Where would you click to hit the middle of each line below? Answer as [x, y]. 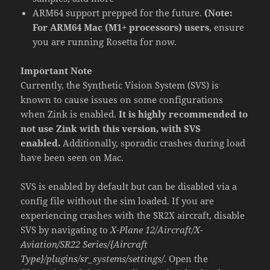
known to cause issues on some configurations [122, 99]
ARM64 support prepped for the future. [119, 12]
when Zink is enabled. [70, 114]
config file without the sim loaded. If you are [118, 200]
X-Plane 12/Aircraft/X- [157, 229]
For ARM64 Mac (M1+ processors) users [121, 27]
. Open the [186, 258]
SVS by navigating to [66, 229]
